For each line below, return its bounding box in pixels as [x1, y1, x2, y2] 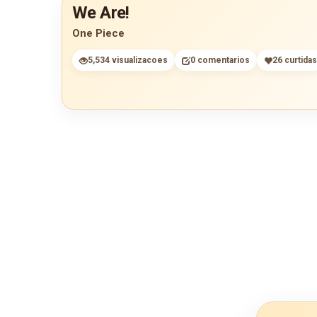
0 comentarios [190, 54, 250, 65]
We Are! [72, 3, 129, 23]
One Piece [72, 27, 125, 40]
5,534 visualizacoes [88, 54, 168, 65]
